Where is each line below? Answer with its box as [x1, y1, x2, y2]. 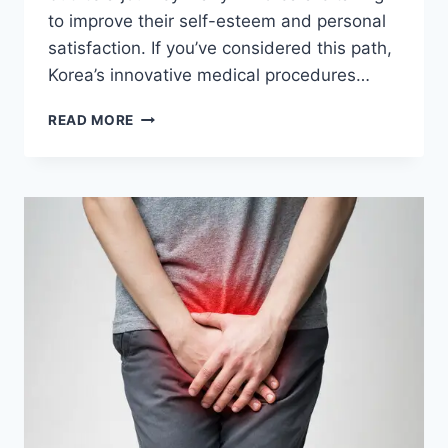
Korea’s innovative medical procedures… [48, 65, 370, 86]
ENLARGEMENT [133, 128, 243, 145]
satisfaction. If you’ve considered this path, [48, 38, 392, 59]
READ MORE [48, 112, 135, 129]
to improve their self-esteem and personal [48, 11, 386, 32]
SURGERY [133, 149, 203, 166]
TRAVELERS [133, 275, 219, 292]
